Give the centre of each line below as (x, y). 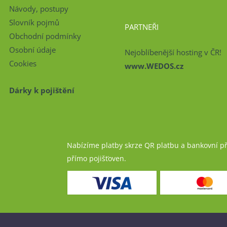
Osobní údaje (32, 49)
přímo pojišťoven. (98, 158)
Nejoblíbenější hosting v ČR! (173, 52)
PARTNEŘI (142, 27)
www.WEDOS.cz (154, 66)
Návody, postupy (39, 8)
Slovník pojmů (34, 22)
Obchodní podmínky (45, 36)
